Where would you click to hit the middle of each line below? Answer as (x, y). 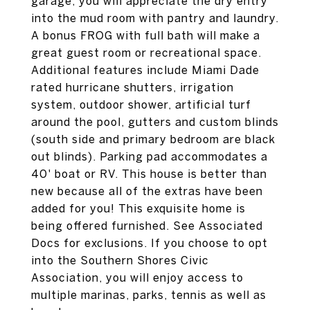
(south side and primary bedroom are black (153, 139)
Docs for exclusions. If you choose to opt (149, 243)
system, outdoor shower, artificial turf (141, 104)
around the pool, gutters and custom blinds (155, 122)
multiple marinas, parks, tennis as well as (149, 295)
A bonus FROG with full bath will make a (146, 35)
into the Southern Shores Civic (120, 260)
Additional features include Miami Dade (145, 70)
